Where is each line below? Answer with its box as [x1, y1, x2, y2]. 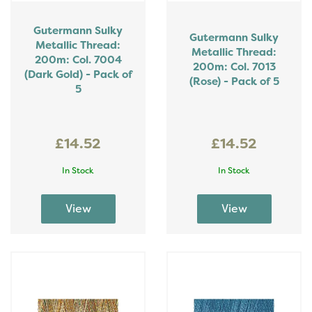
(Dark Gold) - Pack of [24, 68, 132, 81]
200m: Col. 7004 [34, 53, 122, 67]
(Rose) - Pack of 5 [189, 75, 279, 88]
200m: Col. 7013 [192, 60, 276, 74]
